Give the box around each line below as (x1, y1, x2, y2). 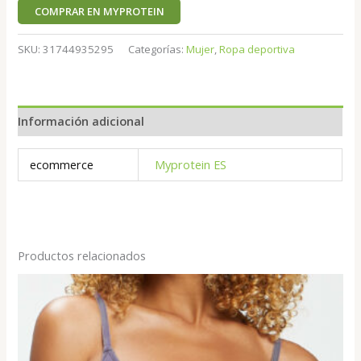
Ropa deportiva (219, 42, 296, 57)
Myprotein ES (155, 156, 226, 172)
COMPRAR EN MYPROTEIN (34, 3, 164, 19)
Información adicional (18, 112, 145, 129)
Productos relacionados (18, 247, 147, 264)
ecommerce (29, 156, 93, 172)
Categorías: (128, 42, 187, 57)
